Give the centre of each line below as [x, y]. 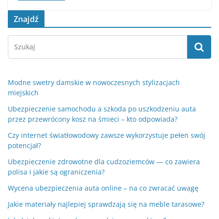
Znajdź [26, 19]
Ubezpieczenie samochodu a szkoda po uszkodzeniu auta [102, 109]
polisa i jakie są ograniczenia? [56, 172]
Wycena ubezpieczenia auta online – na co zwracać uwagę [103, 188]
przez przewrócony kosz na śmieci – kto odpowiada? [93, 119]
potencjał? [24, 146]
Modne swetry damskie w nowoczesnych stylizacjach [94, 83]
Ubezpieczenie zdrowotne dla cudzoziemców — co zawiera [104, 162]
